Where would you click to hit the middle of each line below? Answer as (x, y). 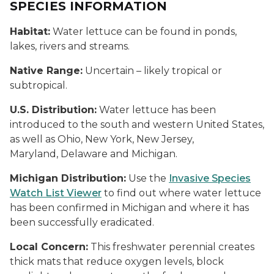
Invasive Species (210, 178)
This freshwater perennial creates (171, 246)
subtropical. (39, 85)
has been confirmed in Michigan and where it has (129, 207)
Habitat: (30, 31)
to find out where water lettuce (181, 193)
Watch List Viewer (56, 193)
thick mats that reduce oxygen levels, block (117, 261)
